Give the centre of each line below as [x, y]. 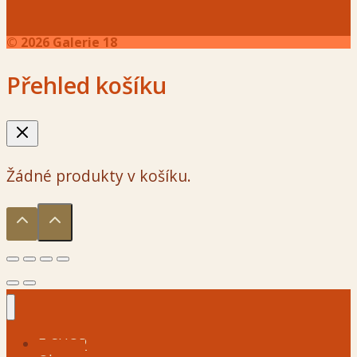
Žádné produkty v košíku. [99, 175]
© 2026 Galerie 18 [62, 42]
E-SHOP [63, 343]
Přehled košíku [86, 84]
